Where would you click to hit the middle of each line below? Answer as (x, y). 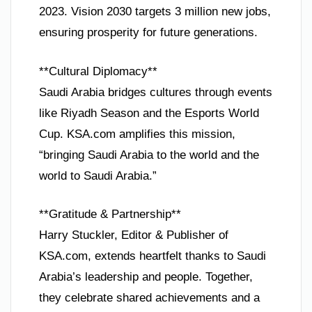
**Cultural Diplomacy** (98, 71)
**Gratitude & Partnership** (110, 214)
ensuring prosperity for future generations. (148, 33)
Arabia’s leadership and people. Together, (146, 277)
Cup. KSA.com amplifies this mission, (137, 134)
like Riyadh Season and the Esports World (149, 113)
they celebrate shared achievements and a (149, 298)
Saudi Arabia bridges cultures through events (156, 92)
